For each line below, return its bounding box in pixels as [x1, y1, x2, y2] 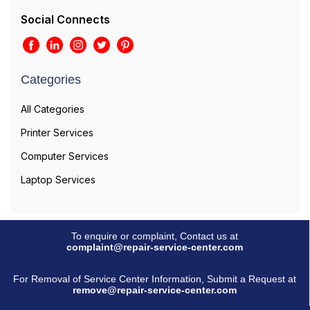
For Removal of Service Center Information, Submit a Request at [13, 273, 296, 284]
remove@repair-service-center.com [73, 284, 237, 295]
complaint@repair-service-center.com [66, 241, 243, 253]
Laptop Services [21, 173, 95, 185]
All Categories [21, 102, 84, 115]
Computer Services [21, 149, 109, 162]
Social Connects [21, 12, 110, 26]
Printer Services [21, 126, 93, 138]
